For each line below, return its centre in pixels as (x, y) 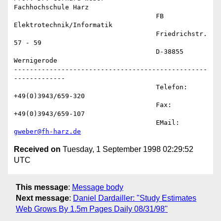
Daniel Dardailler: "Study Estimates (135, 198)
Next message (42, 198)
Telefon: (85, 87)
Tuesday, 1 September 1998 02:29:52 (127, 149)
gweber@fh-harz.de (47, 132)
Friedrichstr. (85, 34)
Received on (37, 149)
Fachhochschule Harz (51, 7)
